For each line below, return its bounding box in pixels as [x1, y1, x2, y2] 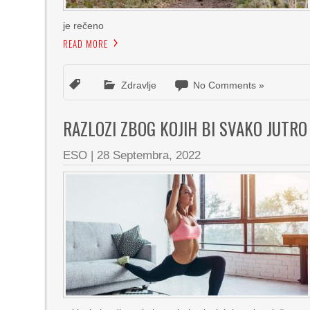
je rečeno [63, 20, 104, 31]
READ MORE [63, 37, 109, 51]
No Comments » [193, 80, 265, 91]
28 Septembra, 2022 [97, 149, 201, 162]
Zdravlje [121, 80, 157, 91]
